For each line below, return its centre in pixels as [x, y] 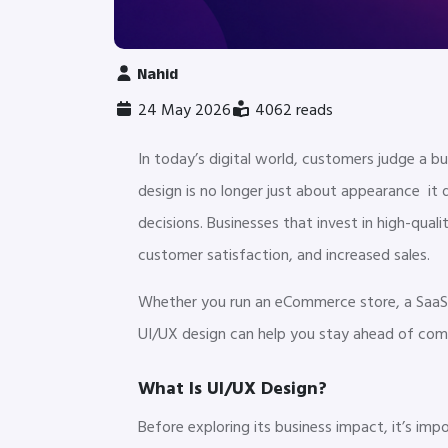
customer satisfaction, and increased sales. [284, 255]
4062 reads [292, 109]
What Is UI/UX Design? [232, 389]
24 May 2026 [182, 109]
